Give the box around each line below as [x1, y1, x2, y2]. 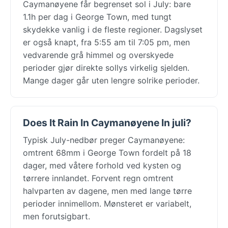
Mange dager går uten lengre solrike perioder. [23, 75, 199, 85]
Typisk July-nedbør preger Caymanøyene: [23, 134, 185, 145]
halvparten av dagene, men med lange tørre [23, 185, 192, 196]
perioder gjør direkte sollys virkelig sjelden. [23, 62, 189, 73]
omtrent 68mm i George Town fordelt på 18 [23, 147, 191, 158]
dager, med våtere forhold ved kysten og [23, 160, 181, 170]
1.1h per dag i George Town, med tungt [23, 11, 172, 22]
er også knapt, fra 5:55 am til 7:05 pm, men [23, 37, 190, 47]
